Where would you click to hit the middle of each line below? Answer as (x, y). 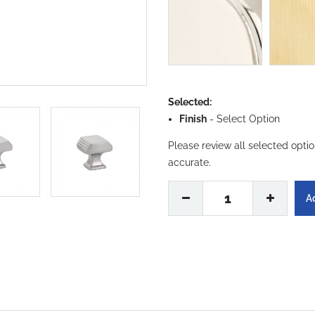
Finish (193, 118)
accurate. (189, 162)
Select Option (248, 118)
